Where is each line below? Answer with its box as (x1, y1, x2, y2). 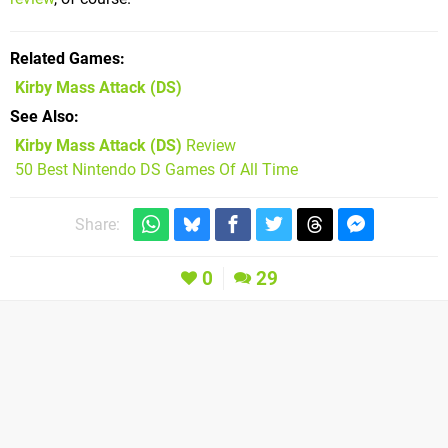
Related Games (10, 49, 120, 69)
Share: (74, 215, 120, 235)
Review (182, 136, 236, 156)
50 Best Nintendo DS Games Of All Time (15, 160, 298, 180)
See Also (10, 107, 74, 127)
